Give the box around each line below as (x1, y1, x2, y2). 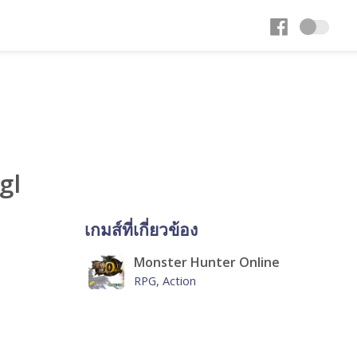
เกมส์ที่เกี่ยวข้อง (84, 218, 198, 241)
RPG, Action (133, 273, 196, 288)
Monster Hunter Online (133, 253, 280, 271)
